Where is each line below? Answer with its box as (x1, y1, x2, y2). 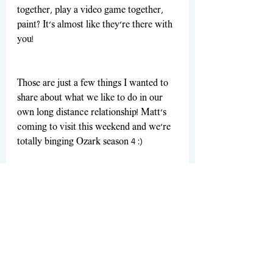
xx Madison (132, 166, 178, 177)
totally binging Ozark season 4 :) (17, 136, 143, 148)
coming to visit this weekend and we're (17, 122, 173, 133)
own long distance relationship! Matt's (17, 107, 169, 119)
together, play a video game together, (17, 5, 166, 16)
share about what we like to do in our (17, 93, 165, 104)
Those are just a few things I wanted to (17, 78, 171, 90)
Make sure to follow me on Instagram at (17, 253, 177, 265)
